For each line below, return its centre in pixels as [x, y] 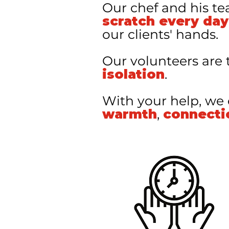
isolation [133, 74]
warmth [130, 114]
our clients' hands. [160, 34]
